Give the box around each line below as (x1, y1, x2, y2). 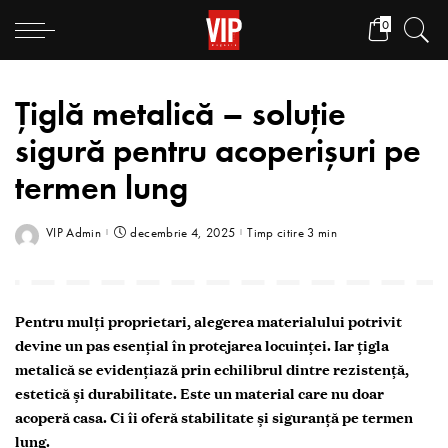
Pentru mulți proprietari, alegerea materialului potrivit (15, 312, 402, 331)
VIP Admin (46, 224, 102, 240)
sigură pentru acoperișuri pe (15, 129, 421, 171)
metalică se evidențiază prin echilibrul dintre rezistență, (15, 360, 409, 379)
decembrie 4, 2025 (130, 224, 236, 240)
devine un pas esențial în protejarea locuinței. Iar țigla (15, 336, 389, 355)
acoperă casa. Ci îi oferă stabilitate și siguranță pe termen (15, 408, 413, 427)
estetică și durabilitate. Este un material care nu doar (15, 384, 384, 403)
